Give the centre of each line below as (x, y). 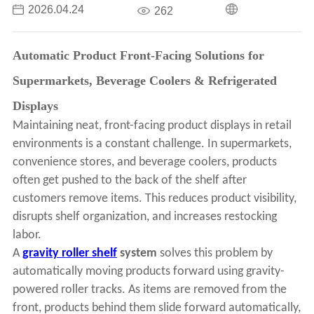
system (138, 254)
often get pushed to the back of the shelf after (129, 181)
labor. (27, 235)
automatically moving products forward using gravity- (148, 272)
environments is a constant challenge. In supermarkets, (152, 144)
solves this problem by (216, 254)
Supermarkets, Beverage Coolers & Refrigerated (144, 81)
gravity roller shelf (69, 254)
